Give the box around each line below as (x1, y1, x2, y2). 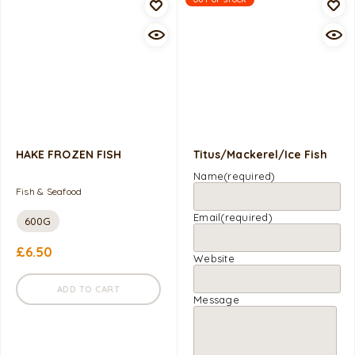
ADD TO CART (56, 283, 120, 295)
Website (193, 251, 235, 265)
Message (193, 292, 239, 306)
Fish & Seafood (16, 185, 82, 197)
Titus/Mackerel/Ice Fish (193, 147, 327, 162)
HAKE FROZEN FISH (16, 147, 122, 162)
